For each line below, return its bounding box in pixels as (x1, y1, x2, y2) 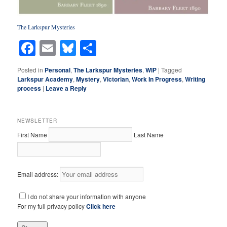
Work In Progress (132, 74, 182, 84)
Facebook (35, 36, 107, 60)
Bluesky (76, 36, 133, 60)
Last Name (134, 130, 164, 139)
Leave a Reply (46, 84, 87, 93)
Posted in (17, 65, 44, 74)
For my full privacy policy (17, 202, 87, 211)
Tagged (161, 65, 182, 74)
